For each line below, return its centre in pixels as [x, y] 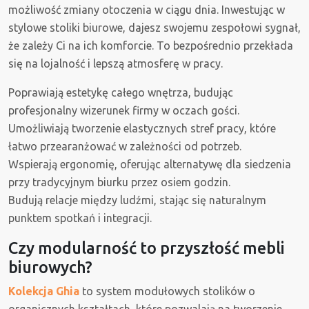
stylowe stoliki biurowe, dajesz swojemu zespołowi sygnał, [154, 28]
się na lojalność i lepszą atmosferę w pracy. [116, 64]
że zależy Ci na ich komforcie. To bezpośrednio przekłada [151, 46]
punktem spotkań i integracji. [80, 218]
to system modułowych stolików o [167, 291]
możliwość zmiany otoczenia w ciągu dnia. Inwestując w [147, 10]
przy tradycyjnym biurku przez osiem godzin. [119, 182]
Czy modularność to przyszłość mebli [147, 248]
